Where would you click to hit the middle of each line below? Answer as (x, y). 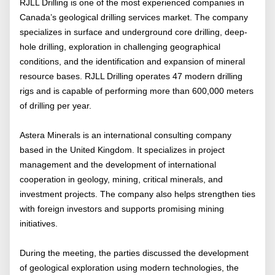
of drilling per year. (56, 106)
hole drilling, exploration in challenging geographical (120, 47)
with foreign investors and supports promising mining (122, 209)
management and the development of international (118, 165)
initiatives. (39, 223)
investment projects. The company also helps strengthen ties (137, 194)
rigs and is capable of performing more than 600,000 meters (137, 91)
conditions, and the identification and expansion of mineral (132, 61)
